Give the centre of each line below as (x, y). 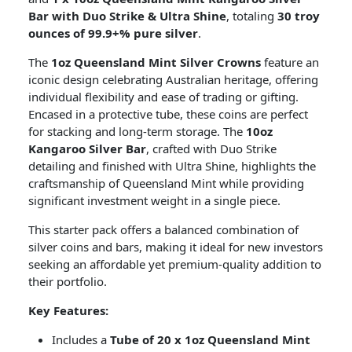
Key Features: (68, 310)
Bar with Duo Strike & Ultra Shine (127, 16)
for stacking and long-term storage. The (137, 131)
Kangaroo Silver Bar (87, 148)
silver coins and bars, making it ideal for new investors (176, 247)
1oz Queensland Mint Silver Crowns (156, 62)
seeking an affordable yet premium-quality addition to (175, 264)
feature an (290, 62)
